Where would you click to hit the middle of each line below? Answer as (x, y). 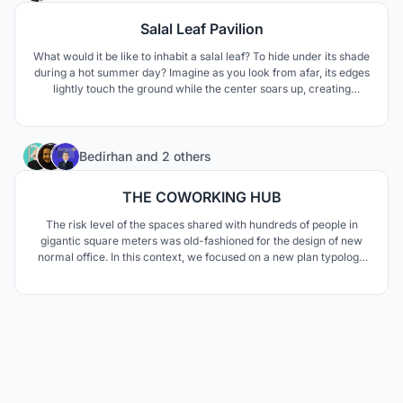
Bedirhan (107, 156)
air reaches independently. (201, 289)
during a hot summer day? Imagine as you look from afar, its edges (201, 72)
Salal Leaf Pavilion (201, 29)
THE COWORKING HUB (201, 197)
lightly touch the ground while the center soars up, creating (201, 89)
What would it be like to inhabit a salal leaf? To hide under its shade (201, 56)
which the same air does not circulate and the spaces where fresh (201, 273)
